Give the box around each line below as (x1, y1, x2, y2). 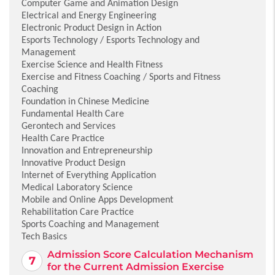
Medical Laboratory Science (21, 181, 133, 193)
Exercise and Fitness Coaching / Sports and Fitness (21, 71, 220, 83)
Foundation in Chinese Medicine (21, 95, 149, 107)
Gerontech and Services (21, 120, 115, 132)
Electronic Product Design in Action (21, 21, 161, 34)
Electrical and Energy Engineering (21, 9, 157, 21)
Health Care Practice (21, 132, 104, 144)
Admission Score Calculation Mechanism (47, 249, 254, 261)
